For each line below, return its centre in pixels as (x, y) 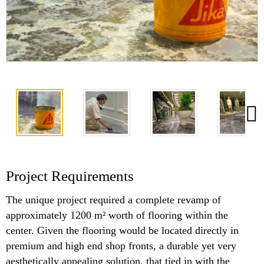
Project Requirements (70, 176)
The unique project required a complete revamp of (113, 200)
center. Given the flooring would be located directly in (122, 231)
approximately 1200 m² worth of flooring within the (117, 215)
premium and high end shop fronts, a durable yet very (121, 246)
